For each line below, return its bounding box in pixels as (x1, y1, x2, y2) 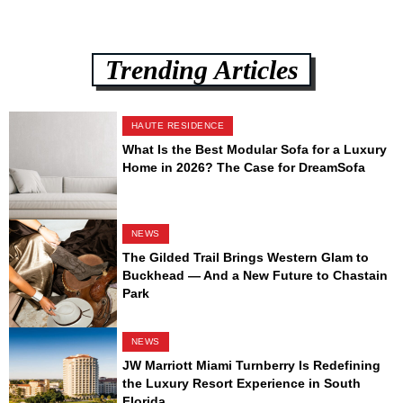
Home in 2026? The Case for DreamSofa (121, 160, 365, 175)
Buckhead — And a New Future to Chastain (121, 268, 388, 283)
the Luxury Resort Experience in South (121, 376, 361, 391)
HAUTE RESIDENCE (130, 121, 225, 131)
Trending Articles (104, 54, 299, 85)
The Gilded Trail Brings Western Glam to (121, 250, 369, 265)
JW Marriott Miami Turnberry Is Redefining (121, 358, 381, 373)
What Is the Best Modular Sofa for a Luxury (121, 142, 387, 157)
